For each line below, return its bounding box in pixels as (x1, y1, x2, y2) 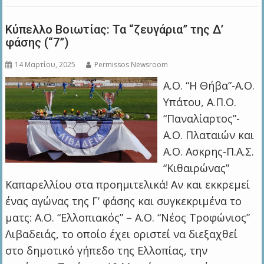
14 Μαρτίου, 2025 (15, 60, 76, 70)
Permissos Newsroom (94, 60, 169, 70)
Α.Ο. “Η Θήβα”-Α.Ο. (163, 78, 255, 93)
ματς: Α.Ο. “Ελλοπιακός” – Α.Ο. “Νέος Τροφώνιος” (5, 210, 250, 225)
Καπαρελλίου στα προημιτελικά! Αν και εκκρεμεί (5, 177, 250, 192)
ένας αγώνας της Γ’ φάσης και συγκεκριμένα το (5, 194, 242, 209)
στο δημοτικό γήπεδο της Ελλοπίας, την (5, 243, 208, 258)
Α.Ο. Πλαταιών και (163, 128, 254, 143)
